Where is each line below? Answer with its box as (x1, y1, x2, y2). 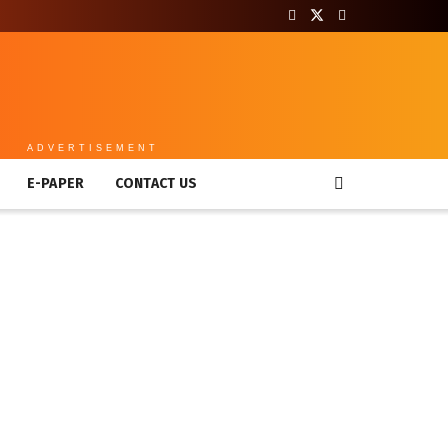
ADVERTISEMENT (27, 142, 160, 153)
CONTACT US (114, 175, 198, 192)
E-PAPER (26, 175, 85, 192)
